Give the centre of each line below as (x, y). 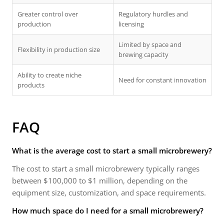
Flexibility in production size (59, 49)
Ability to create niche (49, 75)
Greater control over (48, 14)
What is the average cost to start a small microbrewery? (112, 150)
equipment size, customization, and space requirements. (109, 192)
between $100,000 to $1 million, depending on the (100, 180)
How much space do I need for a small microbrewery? (108, 210)
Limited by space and (150, 44)
